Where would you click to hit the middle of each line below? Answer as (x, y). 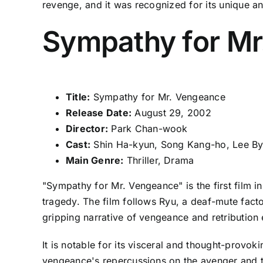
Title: (78, 97)
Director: (87, 129)
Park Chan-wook (148, 129)
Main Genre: (95, 161)
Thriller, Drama (159, 161)
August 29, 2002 (171, 113)
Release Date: (99, 113)
